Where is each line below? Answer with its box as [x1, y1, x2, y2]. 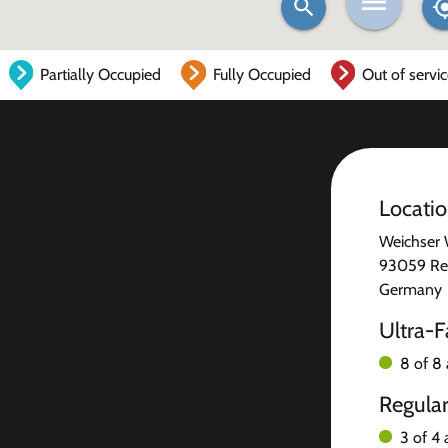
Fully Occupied [212, 65, 311, 84]
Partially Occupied [40, 65, 162, 84]
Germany [379, 280, 442, 299]
